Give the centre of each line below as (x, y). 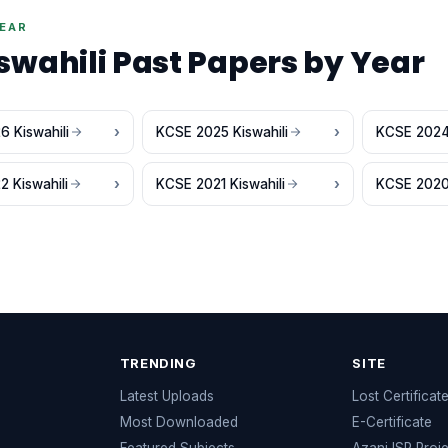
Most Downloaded (178, 422)
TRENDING (158, 363)
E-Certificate (392, 422)
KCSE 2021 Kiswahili (220, 184)
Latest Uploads (166, 396)
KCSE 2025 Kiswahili (222, 132)
